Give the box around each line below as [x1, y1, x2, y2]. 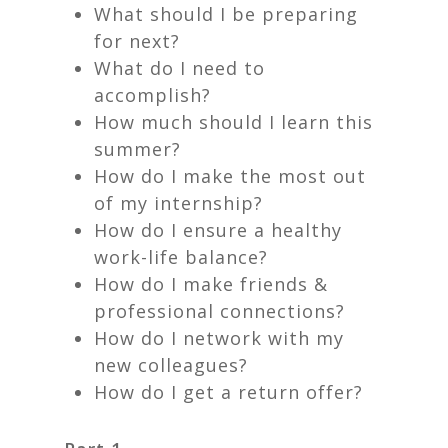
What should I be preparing [94, 2, 358, 26]
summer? [94, 137, 181, 161]
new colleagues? [94, 353, 248, 377]
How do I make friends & [94, 272, 328, 296]
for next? [94, 29, 180, 53]
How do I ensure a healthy [94, 218, 342, 242]
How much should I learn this [94, 110, 373, 134]
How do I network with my [94, 326, 344, 350]
